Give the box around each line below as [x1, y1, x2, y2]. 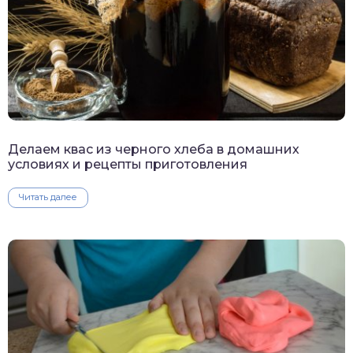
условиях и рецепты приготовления [8, 157, 247, 173]
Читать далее [19, 191, 77, 203]
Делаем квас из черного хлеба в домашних [8, 142, 299, 158]
